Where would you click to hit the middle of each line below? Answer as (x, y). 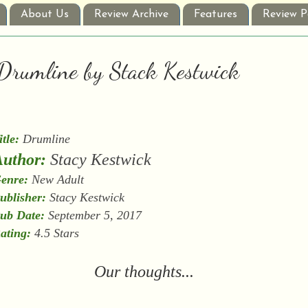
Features (216, 15)
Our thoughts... (144, 272)
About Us (45, 15)
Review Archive (131, 15)
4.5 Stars (55, 233)
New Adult (56, 180)
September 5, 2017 (93, 216)
